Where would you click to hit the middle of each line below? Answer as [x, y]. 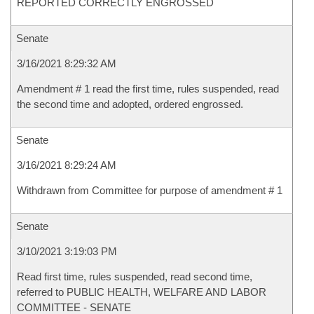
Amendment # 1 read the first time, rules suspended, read [148, 89]
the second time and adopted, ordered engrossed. [130, 104]
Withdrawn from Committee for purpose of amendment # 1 [150, 190]
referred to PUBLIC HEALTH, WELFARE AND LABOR [142, 292]
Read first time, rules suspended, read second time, [135, 277]
